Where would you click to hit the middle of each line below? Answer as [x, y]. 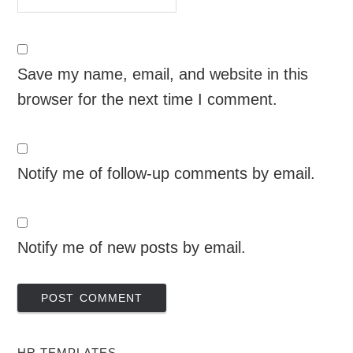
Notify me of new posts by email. [132, 247]
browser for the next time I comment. [148, 99]
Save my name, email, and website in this [163, 74]
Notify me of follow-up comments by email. [167, 173]
